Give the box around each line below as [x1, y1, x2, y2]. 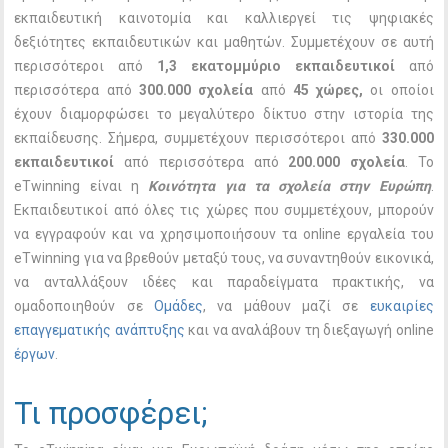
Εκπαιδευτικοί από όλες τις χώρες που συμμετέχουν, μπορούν [14, 202, 434, 218]
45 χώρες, [285, 82, 371, 98]
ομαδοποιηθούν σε [14, 298, 155, 314]
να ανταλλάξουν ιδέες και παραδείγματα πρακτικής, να [14, 274, 434, 290]
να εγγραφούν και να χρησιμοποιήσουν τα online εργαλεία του [14, 226, 434, 242]
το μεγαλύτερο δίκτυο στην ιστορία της [156, 106, 434, 122]
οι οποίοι [370, 82, 434, 98]
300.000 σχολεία [138, 82, 254, 98]
